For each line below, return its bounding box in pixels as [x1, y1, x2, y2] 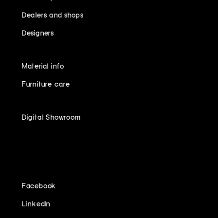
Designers [21, 27, 54, 37]
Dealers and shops [21, 9, 84, 19]
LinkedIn [21, 198, 51, 208]
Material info [21, 60, 65, 71]
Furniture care [21, 78, 70, 89]
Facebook [21, 180, 56, 190]
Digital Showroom [21, 111, 81, 122]
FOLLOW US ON [21, 144, 71, 152]
